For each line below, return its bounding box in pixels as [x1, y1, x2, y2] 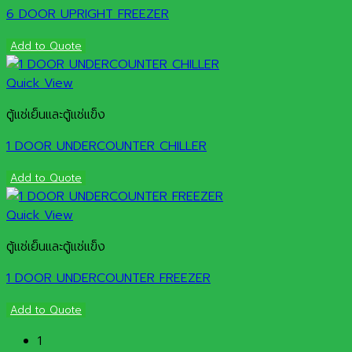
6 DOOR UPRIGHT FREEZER [6, 5, 169, 24]
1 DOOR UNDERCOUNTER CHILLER [6, 137, 207, 156]
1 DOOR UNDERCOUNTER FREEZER [6, 269, 211, 288]
